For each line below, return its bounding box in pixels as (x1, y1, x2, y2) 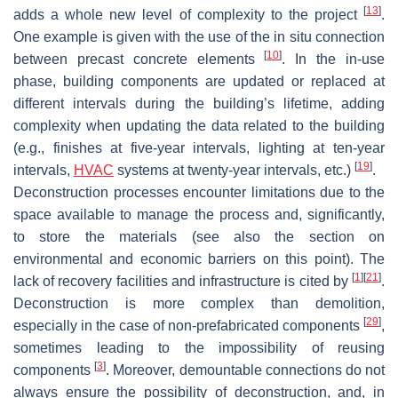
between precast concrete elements (13, 51, 265, 67)
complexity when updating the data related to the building (13, 117, 385, 133)
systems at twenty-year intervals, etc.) (114, 162, 354, 178)
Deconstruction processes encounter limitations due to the (13, 184, 385, 200)
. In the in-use (282, 51, 386, 67)
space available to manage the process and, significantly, (13, 206, 385, 222)
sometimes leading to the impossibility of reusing (13, 339, 385, 355)
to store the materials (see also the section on (13, 228, 385, 244)
